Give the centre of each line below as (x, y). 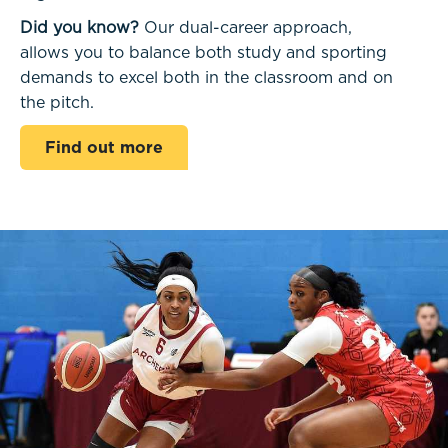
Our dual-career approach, (245, 27)
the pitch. (57, 102)
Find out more (104, 147)
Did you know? (79, 27)
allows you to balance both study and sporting (203, 52)
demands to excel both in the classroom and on (206, 77)
